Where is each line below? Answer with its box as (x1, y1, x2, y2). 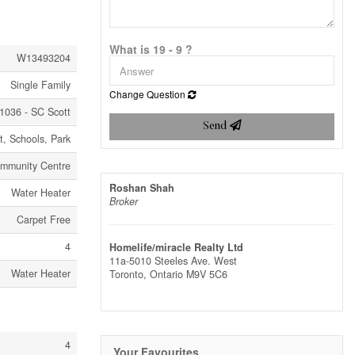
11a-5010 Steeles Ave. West (109, 254, 237, 269)
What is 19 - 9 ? (109, 41, 193, 58)
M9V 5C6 (186, 267, 227, 282)
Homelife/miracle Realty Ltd (109, 240, 243, 255)
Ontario (150, 267, 183, 282)
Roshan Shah (109, 181, 174, 196)
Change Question (109, 87, 188, 101)
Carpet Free (17, 212, 71, 227)
